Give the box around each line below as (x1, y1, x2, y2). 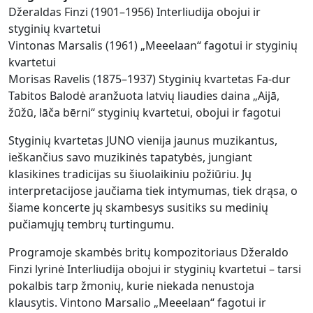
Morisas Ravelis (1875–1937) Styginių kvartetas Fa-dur (8, 71, 291, 87)
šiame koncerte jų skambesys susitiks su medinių (8, 199, 268, 215)
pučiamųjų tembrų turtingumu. (8, 216, 174, 232)
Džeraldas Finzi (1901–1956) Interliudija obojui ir (8, 3, 261, 20)
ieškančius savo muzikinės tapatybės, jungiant (8, 149, 252, 165)
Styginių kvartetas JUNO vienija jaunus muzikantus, (8, 132, 277, 148)
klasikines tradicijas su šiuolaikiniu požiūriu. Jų (8, 166, 252, 182)
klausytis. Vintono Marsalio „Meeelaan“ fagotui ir (8, 294, 266, 310)
